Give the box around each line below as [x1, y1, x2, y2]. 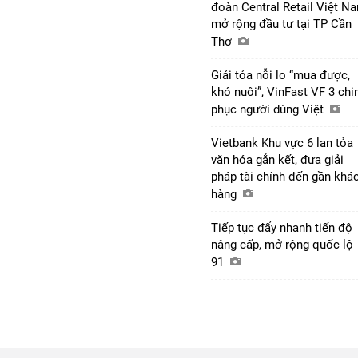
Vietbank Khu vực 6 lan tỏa [211, 135, 353, 150]
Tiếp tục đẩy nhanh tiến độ [211, 220, 352, 235]
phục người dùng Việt [211, 101, 327, 117]
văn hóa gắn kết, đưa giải [211, 152, 344, 167]
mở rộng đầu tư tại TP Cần [211, 16, 352, 31]
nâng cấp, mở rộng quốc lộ [211, 237, 353, 252]
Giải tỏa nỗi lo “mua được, [211, 67, 350, 82]
